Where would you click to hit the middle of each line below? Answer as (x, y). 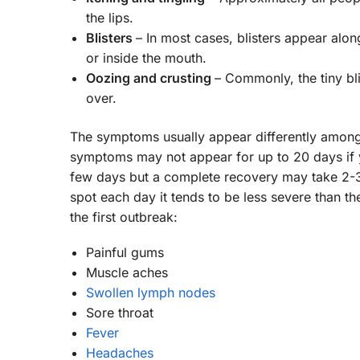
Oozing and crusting (150, 78)
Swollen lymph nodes (151, 293)
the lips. (110, 18)
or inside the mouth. (146, 58)
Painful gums (125, 253)
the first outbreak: (124, 217)
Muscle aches (127, 273)
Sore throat (120, 313)
